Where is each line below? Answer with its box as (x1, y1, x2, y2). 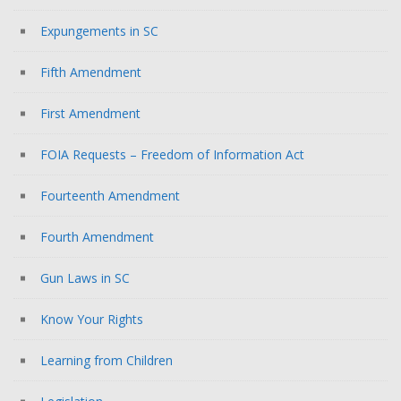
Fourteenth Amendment (40, 187, 180, 204)
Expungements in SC (40, 22, 158, 39)
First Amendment (40, 105, 141, 122)
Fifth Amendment (40, 64, 141, 81)
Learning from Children (40, 352, 173, 369)
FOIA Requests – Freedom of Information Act (40, 146, 304, 163)
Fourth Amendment (40, 228, 154, 245)
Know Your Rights (40, 311, 143, 328)
